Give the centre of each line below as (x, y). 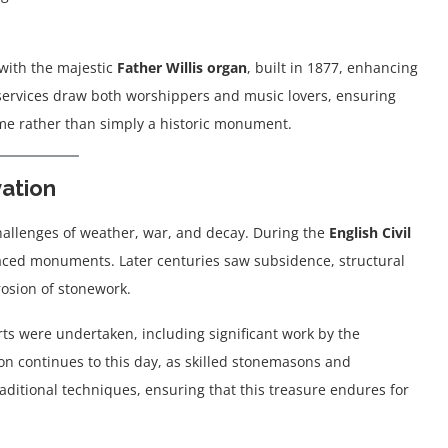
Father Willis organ (182, 68)
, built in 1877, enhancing (332, 68)
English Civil (370, 233)
